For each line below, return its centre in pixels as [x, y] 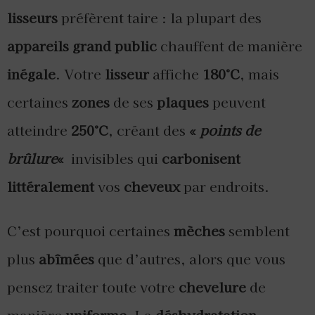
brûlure [32, 158]
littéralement [51, 186]
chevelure [212, 287]
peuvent [237, 102]
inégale [31, 73]
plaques [183, 102]
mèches [199, 230]
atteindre [39, 130]
